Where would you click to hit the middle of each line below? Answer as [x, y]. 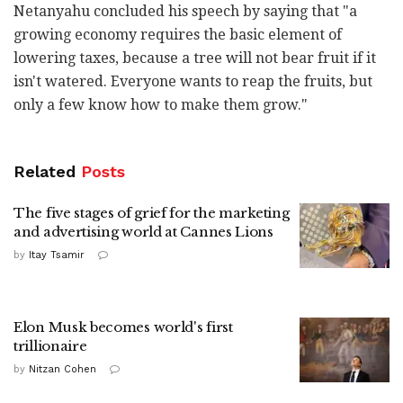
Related [45, 172]
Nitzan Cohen [63, 370]
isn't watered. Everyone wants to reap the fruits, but [193, 82]
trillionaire [50, 346]
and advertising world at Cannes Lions [143, 232]
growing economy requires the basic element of [178, 35]
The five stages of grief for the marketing [152, 213]
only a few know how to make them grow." [161, 105]
